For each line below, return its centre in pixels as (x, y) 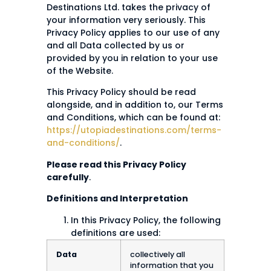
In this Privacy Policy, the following (146, 220)
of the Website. (80, 71)
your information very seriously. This (126, 20)
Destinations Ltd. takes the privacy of (129, 8)
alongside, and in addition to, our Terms (135, 105)
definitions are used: (116, 233)
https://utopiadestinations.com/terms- (134, 130)
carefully (68, 177)
